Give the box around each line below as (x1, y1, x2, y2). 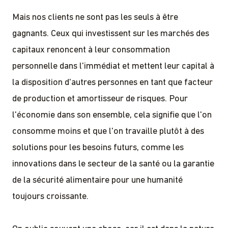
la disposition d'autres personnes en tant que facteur (12, 77, 213, 88)
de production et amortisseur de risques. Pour (12, 94, 188, 104)
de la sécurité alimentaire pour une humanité (12, 175, 183, 185)
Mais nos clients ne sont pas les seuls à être (12, 12, 178, 22)
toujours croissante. (12, 191, 89, 202)
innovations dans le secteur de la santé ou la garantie (12, 159, 214, 169)
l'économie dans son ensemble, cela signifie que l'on (12, 110, 212, 120)
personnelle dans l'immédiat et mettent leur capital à (12, 61, 214, 71)
